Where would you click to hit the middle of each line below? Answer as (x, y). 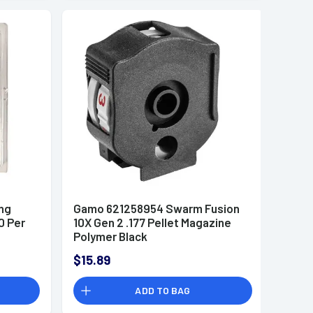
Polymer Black (110, 236)
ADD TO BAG (163, 290)
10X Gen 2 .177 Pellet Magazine (152, 222)
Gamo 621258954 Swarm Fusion (156, 208)
